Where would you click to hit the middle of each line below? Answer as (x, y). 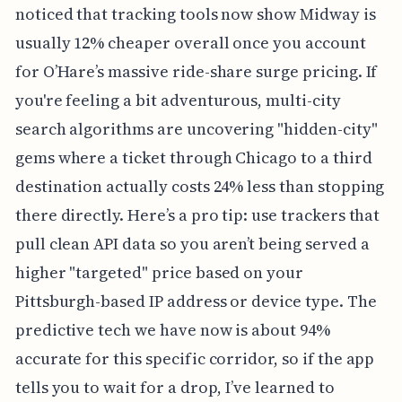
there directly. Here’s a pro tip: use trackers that (197, 215)
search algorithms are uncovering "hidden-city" (196, 129)
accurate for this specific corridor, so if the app (195, 359)
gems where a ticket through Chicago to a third (193, 158)
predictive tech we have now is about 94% (172, 330)
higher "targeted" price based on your (159, 273)
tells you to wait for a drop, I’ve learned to (175, 388)
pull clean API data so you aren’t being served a (192, 244)
